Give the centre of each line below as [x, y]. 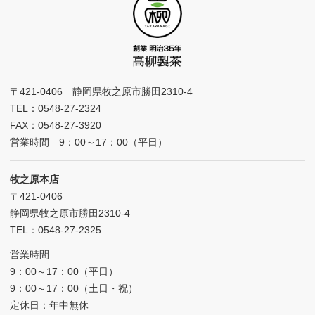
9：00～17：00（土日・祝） [73, 289]
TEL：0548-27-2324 [55, 109]
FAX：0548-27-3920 [55, 126]
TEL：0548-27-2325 [55, 230]
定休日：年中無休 [49, 306]
